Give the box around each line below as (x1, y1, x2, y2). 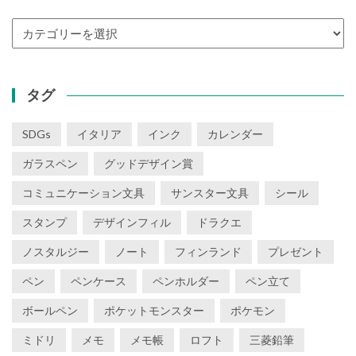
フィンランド (175, 245, 242, 259)
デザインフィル (93, 215, 171, 230)
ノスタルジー (22, 245, 89, 259)
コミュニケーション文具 (22, 186, 145, 200)
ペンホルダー (153, 274, 219, 288)
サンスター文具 (171, 186, 249, 200)
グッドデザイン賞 (104, 157, 193, 171)
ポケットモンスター (104, 304, 204, 318)
